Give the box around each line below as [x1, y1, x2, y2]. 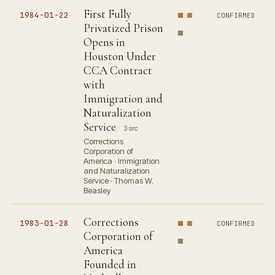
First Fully [83, 7, 131, 21]
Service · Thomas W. [83, 176, 153, 185]
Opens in [83, 35, 125, 49]
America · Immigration [83, 156, 160, 166]
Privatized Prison [83, 21, 163, 35]
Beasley [83, 185, 111, 195]
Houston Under [83, 49, 156, 63]
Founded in [83, 257, 136, 271]
